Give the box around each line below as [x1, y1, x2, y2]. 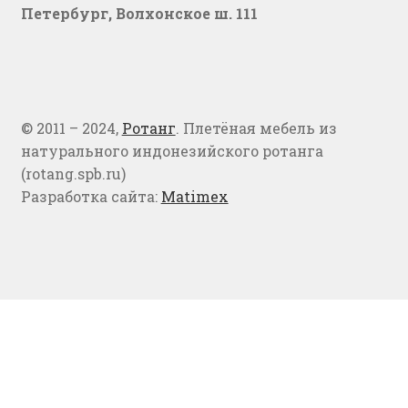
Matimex [160, 186, 229, 206]
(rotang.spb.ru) [20, 163, 126, 183]
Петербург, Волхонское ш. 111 [20, 3, 258, 23]
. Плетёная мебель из [175, 117, 337, 138]
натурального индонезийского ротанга [20, 140, 323, 160]
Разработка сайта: [20, 186, 161, 206]
